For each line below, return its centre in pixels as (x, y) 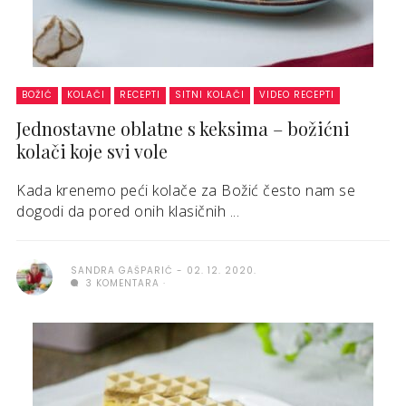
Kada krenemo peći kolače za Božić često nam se (186, 190)
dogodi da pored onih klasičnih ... (128, 211)
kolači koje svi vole (92, 151)
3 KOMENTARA (121, 283)
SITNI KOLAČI (210, 95)
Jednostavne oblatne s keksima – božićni (183, 128)
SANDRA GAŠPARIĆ (122, 271)
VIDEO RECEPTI (297, 95)
